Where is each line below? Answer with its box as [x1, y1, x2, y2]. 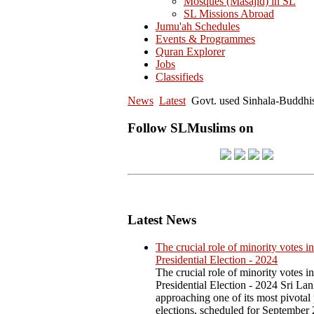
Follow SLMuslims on [128, 120, 254, 135]
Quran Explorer [156, 46, 225, 57]
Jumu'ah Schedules [156, 20, 240, 32]
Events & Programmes [156, 33, 255, 45]
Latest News [128, 212, 196, 228]
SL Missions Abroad [184, 8, 274, 20]
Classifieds [156, 71, 203, 83]
